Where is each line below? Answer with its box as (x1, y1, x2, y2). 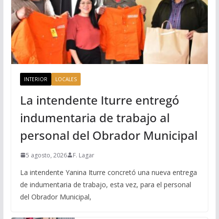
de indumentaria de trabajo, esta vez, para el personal (20, 179, 191, 189)
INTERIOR (23, 75, 47, 83)
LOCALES (55, 75, 77, 83)
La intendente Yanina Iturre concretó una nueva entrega (20, 167, 197, 177)
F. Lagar (72, 151, 94, 159)
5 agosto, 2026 (25, 151, 67, 159)
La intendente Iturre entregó (20, 91, 179, 108)
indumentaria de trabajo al (20, 109, 170, 126)
